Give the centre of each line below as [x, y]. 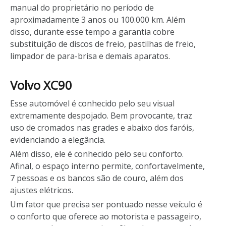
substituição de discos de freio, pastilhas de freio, [103, 44]
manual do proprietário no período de [82, 7]
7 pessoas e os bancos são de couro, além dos [97, 178]
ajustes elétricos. [42, 190]
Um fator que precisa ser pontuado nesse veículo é [106, 204]
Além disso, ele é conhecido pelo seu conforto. [97, 154]
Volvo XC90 [41, 85]
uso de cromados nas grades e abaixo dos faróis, [102, 127]
